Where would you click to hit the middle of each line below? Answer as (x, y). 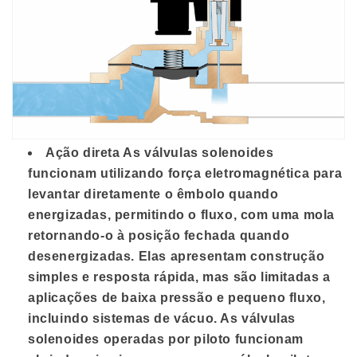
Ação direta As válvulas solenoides (160, 153)
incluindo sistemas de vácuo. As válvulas (162, 319)
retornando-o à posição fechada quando (159, 236)
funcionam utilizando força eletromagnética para (185, 174)
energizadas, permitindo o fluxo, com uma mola (182, 215)
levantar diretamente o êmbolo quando (153, 194)
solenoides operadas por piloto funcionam (166, 339)
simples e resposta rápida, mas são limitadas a (179, 277)
